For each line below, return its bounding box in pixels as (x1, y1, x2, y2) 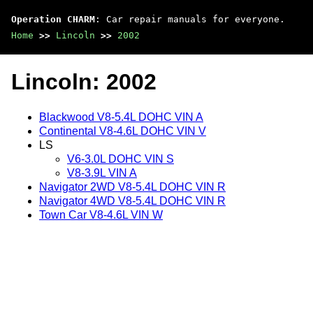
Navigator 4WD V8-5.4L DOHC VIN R (39, 194, 226, 207)
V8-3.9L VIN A (67, 166, 137, 179)
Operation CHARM (11, 14, 95, 24)
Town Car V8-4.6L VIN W (39, 208, 163, 221)
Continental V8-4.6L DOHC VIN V (39, 124, 206, 137)
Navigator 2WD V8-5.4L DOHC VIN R (39, 180, 226, 193)
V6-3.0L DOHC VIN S (67, 152, 174, 165)
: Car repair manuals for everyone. (95, 14, 285, 24)
